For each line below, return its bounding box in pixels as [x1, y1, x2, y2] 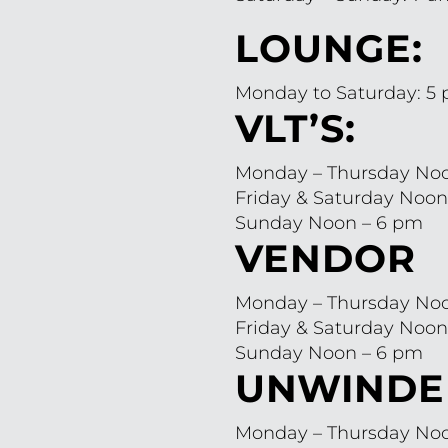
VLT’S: [235, 104, 357, 152]
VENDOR [235, 234, 417, 282]
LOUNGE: [235, 24, 424, 72]
